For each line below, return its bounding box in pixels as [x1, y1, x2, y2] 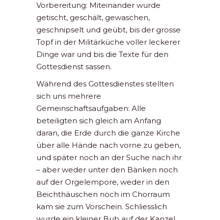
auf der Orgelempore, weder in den [36, 177, 169, 187]
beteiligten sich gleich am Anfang [36, 116, 161, 126]
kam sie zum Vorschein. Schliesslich [36, 202, 167, 212]
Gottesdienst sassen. [36, 62, 111, 72]
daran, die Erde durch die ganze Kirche [36, 128, 180, 138]
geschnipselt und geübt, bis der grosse [36, 25, 181, 35]
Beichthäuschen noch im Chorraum [36, 190, 170, 199]
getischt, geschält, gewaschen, [36, 13, 150, 23]
